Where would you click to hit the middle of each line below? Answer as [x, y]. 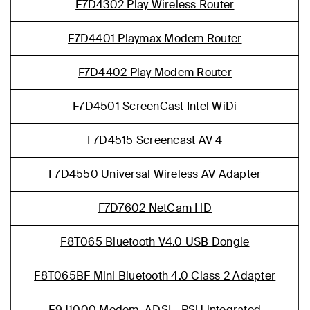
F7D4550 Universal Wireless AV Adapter [155, 174]
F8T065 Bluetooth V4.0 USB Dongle [155, 242]
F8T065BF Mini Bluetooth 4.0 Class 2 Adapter [155, 276]
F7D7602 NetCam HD [155, 208]
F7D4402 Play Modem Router [155, 72]
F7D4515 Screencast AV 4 [155, 140]
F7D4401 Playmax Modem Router [155, 38]
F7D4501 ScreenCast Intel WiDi [155, 106]
